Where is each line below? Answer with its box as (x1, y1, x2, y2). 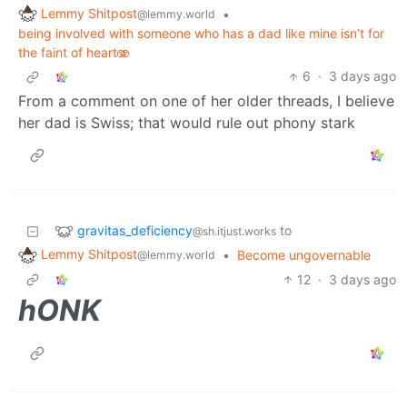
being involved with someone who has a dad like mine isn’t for (18, 25, 384, 42)
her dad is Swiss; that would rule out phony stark (18, 114, 355, 133)
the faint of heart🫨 (18, 45, 130, 61)
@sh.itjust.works (193, 223, 276, 238)
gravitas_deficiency (77, 222, 193, 238)
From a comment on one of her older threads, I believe (18, 92, 394, 111)
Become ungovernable (237, 247, 371, 263)
